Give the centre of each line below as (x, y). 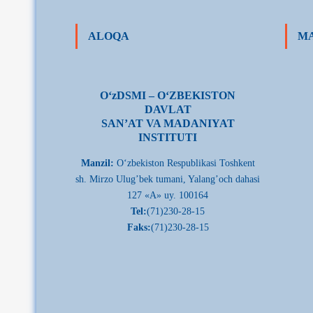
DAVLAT (168, 109)
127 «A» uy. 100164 (168, 195)
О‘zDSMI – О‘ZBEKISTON (168, 95)
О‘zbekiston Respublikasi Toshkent (184, 163)
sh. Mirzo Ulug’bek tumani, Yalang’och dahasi (168, 179)
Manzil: (97, 163)
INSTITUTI (168, 137)
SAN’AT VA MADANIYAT (168, 123)
